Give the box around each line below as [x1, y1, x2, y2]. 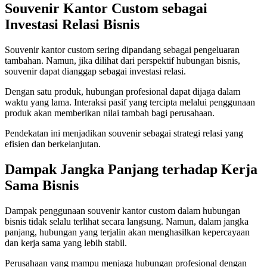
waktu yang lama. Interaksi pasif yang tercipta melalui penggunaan [5, 97, 255, 108]
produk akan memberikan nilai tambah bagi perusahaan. [5, 108, 215, 119]
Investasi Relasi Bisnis [5, 17, 139, 33]
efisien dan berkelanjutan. [5, 139, 101, 150]
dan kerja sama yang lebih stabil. [5, 238, 127, 248]
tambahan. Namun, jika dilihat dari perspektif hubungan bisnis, [5, 55, 240, 66]
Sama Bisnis [5, 178, 79, 194]
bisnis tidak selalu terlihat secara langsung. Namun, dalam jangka [5, 216, 249, 226]
